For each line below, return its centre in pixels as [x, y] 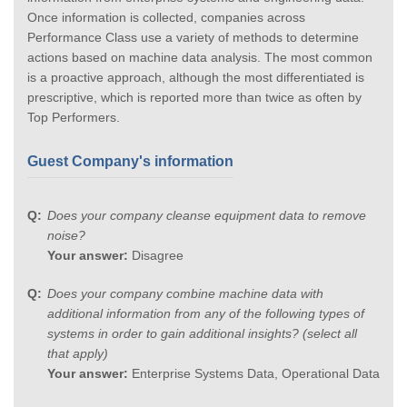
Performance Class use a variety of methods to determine [193, 37]
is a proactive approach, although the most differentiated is [196, 77]
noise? [66, 235]
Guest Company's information [130, 161]
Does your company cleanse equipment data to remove [207, 215]
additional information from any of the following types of [206, 313]
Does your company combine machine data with [185, 293]
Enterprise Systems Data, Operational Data [254, 373]
